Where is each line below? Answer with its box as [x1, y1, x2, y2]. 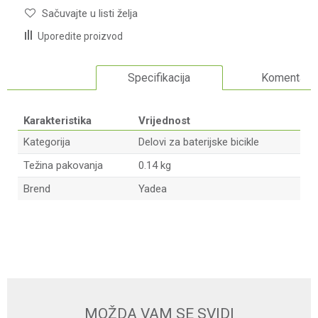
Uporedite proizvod [38, 31, 123, 42]
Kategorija [23, 136, 70, 148]
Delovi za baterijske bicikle [138, 136, 259, 148]
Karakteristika [23, 114, 92, 127]
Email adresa [18, 260, 75, 271]
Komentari [261, 71, 312, 84]
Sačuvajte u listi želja [42, 7, 138, 20]
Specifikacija [128, 71, 191, 84]
